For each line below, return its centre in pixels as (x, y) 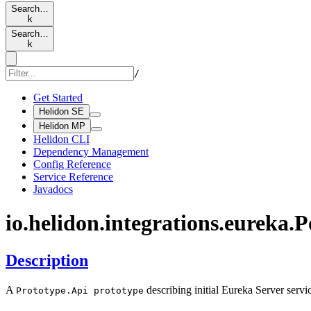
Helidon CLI (61, 139)
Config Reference (72, 164)
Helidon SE (61, 111)
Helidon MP (62, 126)
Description (47, 260)
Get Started (58, 98)
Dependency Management (91, 152)
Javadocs (53, 189)
